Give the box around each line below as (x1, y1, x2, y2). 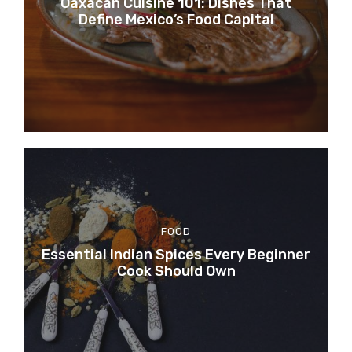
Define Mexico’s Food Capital (78, 10, 274, 28)
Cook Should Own (116, 262, 236, 280)
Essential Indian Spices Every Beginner (42, 245, 310, 263)
